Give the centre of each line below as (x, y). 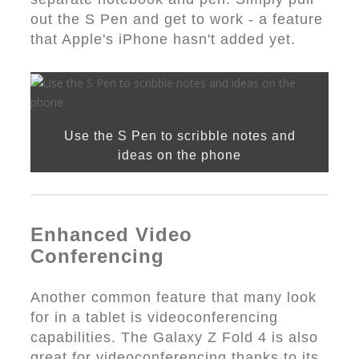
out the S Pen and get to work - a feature (177, 19)
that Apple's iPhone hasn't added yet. (163, 39)
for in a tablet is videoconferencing (154, 317)
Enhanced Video (111, 234)
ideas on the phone (179, 155)
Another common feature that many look (173, 297)
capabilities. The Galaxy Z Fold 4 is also (174, 337)
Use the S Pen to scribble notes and (179, 136)
